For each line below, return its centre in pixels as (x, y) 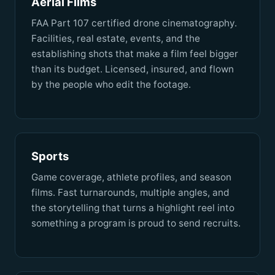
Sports (50, 156)
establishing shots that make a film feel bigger (135, 54)
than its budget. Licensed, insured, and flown (133, 69)
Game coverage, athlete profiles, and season (131, 177)
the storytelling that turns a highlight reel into (133, 208)
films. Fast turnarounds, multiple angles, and (130, 193)
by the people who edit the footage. (111, 85)
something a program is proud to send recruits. (136, 223)
